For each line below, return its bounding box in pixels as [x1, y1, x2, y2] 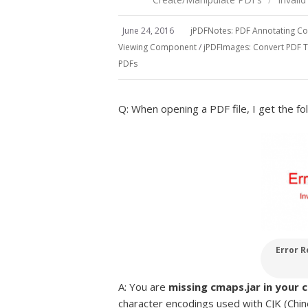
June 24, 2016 [122, 25, 174, 36]
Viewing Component [118, 41, 197, 53]
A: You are [118, 280, 168, 294]
